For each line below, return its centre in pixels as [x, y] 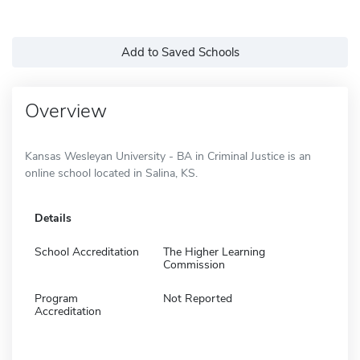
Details [53, 218]
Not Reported [198, 298]
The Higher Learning [214, 252]
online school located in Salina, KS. [111, 173]
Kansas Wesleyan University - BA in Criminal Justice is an [168, 156]
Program [56, 298]
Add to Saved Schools [180, 52]
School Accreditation [87, 252]
